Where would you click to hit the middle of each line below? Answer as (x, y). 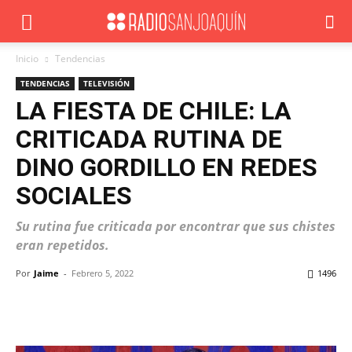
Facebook (73, 308)
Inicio (27, 59)
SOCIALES (74, 196)
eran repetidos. (62, 245)
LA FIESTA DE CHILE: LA (154, 111)
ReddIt (321, 308)
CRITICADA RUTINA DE (149, 139)
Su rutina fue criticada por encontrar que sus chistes (176, 226)
